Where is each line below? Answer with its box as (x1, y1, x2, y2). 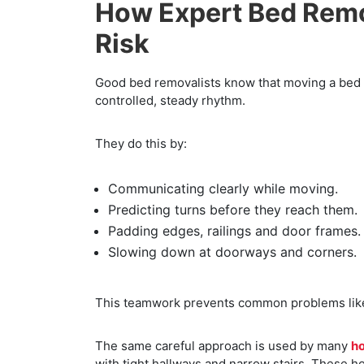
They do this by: (95, 135, 187, 151)
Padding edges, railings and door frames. (108, 222, 361, 239)
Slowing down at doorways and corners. (108, 243, 357, 260)
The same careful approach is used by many (95, 337, 351, 353)
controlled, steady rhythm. (95, 92, 245, 108)
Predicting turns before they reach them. (108, 201, 357, 218)
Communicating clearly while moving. (108, 180, 338, 197)
